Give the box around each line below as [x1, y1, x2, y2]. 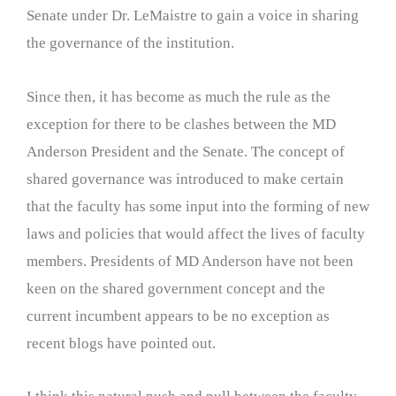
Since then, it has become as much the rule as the [27, 88, 331, 105]
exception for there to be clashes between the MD [27, 115, 336, 133]
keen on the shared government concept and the [27, 279, 325, 297]
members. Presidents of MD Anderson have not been [27, 252, 354, 270]
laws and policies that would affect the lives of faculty [27, 225, 365, 242]
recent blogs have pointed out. [27, 334, 216, 352]
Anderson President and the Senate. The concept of [27, 142, 345, 160]
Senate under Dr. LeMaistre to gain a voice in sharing [27, 6, 359, 24]
